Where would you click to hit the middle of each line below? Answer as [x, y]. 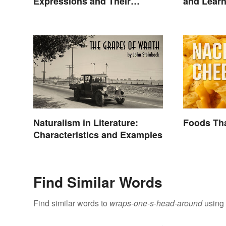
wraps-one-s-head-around [156, 203]
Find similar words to [71, 203]
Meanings [54, 13]
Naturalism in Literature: [86, 122]
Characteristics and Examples [98, 134]
